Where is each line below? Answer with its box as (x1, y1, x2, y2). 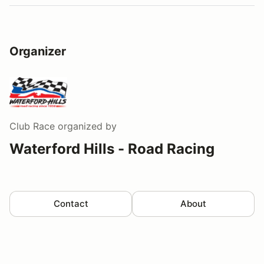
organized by (55, 120, 117, 132)
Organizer (9, 44, 66, 58)
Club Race (9, 120, 55, 132)
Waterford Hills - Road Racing (9, 140, 214, 157)
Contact (53, 197, 88, 209)
